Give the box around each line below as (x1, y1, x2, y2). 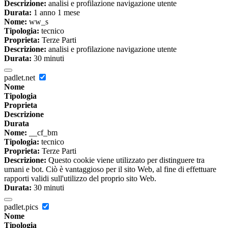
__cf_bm (27, 128, 58, 137)
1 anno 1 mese (32, 8, 80, 17)
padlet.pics (4, 202, 40, 211)
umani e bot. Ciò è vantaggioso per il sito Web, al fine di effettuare (4, 164, 216, 174)
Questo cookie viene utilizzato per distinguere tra (46, 155, 205, 164)
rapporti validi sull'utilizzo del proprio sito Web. (4, 174, 156, 183)
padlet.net (4, 73, 37, 82)
